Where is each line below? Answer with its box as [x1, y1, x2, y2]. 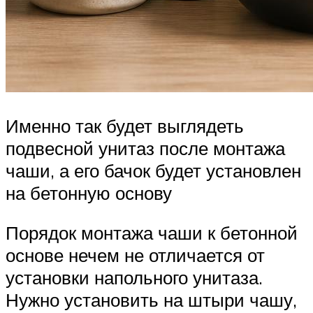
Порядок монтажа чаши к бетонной [6, 221, 298, 245]
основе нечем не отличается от [6, 244, 265, 267]
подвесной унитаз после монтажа [6, 136, 285, 159]
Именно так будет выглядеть [6, 114, 244, 137]
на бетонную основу [6, 181, 172, 204]
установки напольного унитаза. [6, 266, 263, 289]
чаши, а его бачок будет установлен [6, 159, 301, 182]
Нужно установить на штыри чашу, [6, 289, 297, 312]
